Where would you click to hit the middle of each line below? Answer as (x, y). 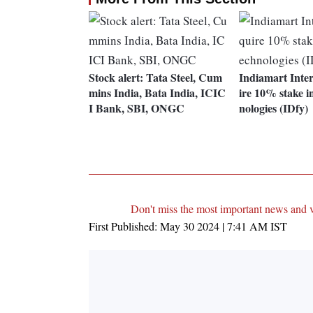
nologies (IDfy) (273, 108)
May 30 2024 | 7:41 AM (214, 226)
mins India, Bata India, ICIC (157, 93)
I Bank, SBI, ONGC (137, 108)
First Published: (124, 226)
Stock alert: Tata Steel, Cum (155, 78)
